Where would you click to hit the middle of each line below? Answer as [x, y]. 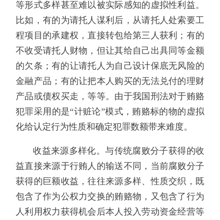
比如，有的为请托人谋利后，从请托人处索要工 [110, 20]
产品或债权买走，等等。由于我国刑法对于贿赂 [110, 96]
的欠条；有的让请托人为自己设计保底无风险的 [110, 66]
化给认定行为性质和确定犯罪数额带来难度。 [104, 127]
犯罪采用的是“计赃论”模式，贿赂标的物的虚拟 [110, 112]
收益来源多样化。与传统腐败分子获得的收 [119, 151]
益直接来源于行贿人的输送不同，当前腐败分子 [110, 166]
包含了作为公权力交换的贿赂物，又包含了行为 [110, 196]
